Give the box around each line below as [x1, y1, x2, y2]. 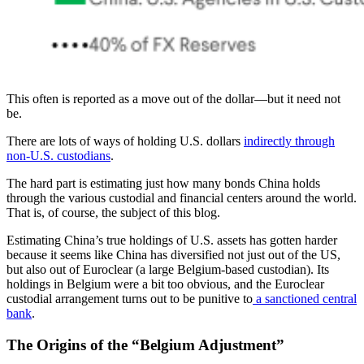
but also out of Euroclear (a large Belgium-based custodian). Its [6, 262, 329, 277]
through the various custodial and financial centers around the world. [6, 191, 357, 206]
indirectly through [244, 134, 335, 149]
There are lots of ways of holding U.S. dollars [6, 134, 244, 149]
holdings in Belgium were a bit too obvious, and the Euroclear [6, 277, 324, 292]
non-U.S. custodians [6, 149, 110, 163]
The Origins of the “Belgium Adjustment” [6, 336, 284, 354]
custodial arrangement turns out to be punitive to [6, 292, 253, 306]
